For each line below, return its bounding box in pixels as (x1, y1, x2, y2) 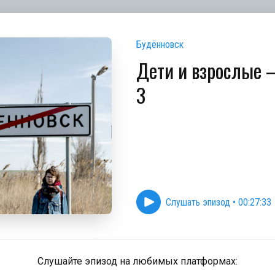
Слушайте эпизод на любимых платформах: (37, 255, 238, 267)
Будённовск (136, 39, 184, 50)
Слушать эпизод (166, 196, 230, 208)
